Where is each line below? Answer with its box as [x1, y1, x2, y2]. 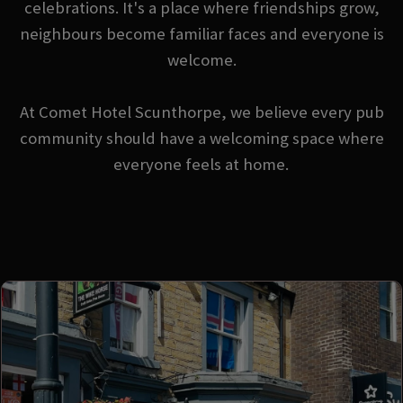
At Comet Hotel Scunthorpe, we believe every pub [19, 101, 384, 122]
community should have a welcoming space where [19, 127, 384, 148]
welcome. [166, 49, 237, 70]
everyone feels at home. [112, 153, 289, 175]
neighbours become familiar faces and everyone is [19, 22, 384, 44]
